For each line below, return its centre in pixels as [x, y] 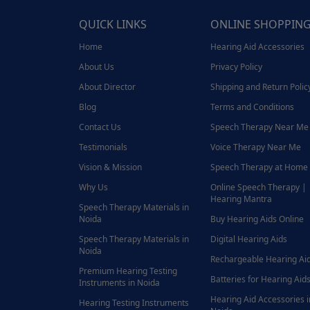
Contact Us [100, 127]
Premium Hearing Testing [128, 271]
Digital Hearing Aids [249, 239]
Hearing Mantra [241, 199]
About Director [107, 87]
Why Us [93, 188]
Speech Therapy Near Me [259, 127]
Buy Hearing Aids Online [257, 219]
